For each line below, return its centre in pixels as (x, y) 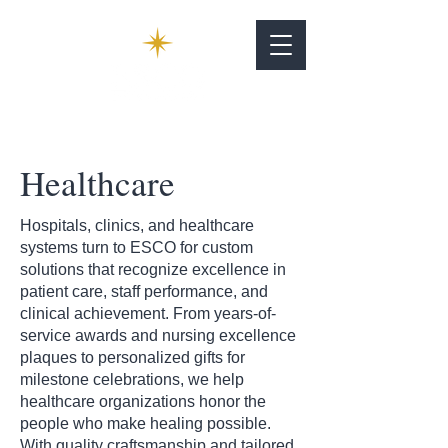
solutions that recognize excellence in (153, 269)
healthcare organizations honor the (143, 401)
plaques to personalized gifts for (132, 357)
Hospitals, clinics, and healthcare (137, 225)
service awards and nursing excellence (158, 335)
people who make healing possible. (145, 423)
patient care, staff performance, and (144, 291)
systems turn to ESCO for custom (136, 247)
